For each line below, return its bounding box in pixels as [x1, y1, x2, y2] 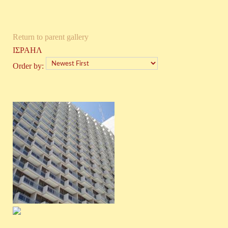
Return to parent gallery [13, 33, 89, 41]
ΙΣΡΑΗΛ [13, 46, 42, 54]
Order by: [13, 61, 46, 70]
